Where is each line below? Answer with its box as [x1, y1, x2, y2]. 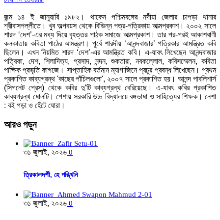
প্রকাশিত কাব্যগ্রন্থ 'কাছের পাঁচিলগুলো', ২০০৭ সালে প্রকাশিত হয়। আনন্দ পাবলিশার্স [4, 74, 216, 83]
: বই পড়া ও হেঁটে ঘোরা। [4, 101, 65, 110]
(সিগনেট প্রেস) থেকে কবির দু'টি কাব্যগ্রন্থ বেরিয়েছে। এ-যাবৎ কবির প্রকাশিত [4, 83, 216, 92]
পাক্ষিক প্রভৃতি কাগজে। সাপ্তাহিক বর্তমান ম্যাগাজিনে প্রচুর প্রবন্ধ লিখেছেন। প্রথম [4, 65, 216, 74]
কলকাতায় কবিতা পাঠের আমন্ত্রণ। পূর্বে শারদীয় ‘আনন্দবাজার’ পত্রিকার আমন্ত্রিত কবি [4, 39, 216, 48]
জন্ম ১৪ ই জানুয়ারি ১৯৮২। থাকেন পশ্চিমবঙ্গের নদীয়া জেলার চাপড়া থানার [4, 12, 216, 21]
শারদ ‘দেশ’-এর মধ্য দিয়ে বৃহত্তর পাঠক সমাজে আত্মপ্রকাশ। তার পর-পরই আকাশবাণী [4, 30, 216, 39]
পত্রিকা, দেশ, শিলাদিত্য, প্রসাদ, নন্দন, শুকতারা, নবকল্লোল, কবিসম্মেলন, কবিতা [4, 56, 216, 65]
